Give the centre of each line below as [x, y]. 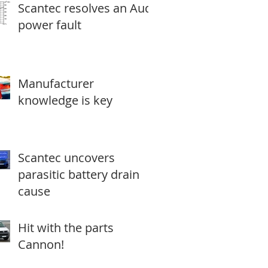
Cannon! [41, 244]
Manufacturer [56, 83]
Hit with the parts [66, 228]
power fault [50, 25]
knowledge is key [65, 100]
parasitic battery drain [79, 174]
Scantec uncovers [66, 158]
